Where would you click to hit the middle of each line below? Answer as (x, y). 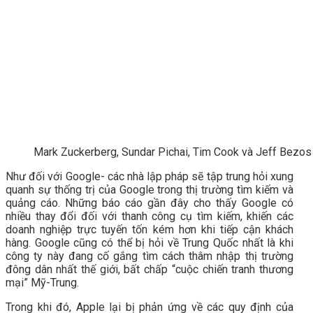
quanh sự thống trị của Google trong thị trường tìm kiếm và (150, 189)
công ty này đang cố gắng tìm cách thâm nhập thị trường (150, 256)
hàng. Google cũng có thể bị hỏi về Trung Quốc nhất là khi (150, 242)
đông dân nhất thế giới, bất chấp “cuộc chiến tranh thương (150, 269)
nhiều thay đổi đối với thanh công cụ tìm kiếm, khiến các (150, 216)
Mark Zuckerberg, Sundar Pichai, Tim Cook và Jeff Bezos (173, 152)
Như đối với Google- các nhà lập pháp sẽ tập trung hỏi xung (150, 176)
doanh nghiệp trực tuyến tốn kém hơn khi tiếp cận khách (150, 229)
